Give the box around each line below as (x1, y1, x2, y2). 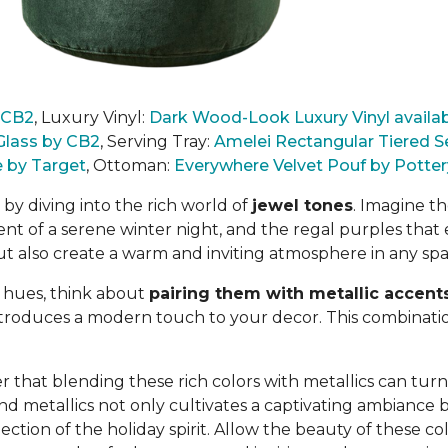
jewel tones (252, 196, 353, 215)
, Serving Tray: (100, 132, 214, 151)
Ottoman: (93, 156, 174, 175)
